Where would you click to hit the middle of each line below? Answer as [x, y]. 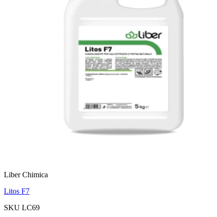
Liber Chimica [26, 174]
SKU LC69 [22, 207]
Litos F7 [17, 191]
